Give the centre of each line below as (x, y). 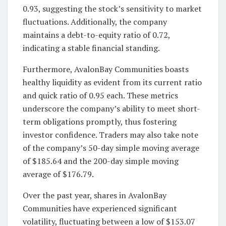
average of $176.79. (58, 174)
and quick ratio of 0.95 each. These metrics (100, 95)
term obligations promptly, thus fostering (100, 121)
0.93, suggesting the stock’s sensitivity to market (112, 8)
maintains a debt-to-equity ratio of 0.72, (96, 35)
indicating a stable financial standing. (91, 48)
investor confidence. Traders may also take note (110, 134)
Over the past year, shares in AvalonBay (95, 195)
